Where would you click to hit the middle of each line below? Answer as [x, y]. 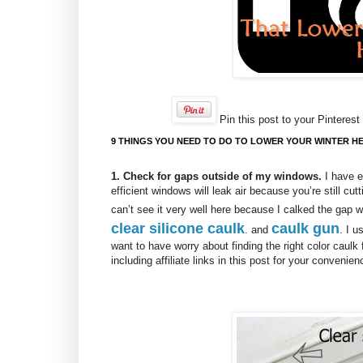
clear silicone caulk [178, 229]
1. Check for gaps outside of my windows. [216, 177]
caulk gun [305, 229]
